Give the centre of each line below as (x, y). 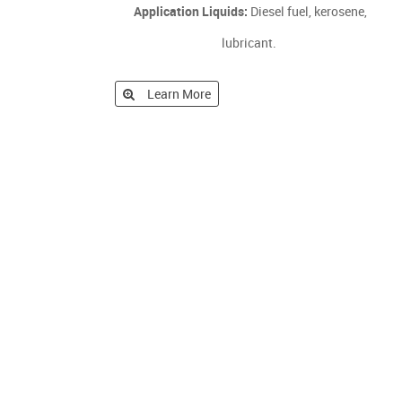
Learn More (179, 94)
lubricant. (250, 43)
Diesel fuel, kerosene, (307, 11)
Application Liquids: (190, 11)
